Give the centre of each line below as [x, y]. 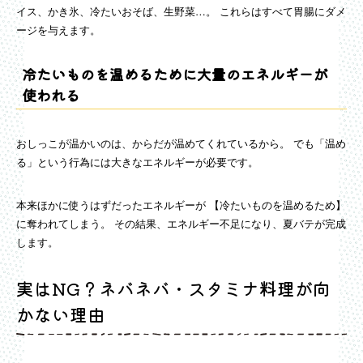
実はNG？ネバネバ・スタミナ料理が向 [173, 288]
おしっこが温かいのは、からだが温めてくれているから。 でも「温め [181, 143]
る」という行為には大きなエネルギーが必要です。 [137, 162]
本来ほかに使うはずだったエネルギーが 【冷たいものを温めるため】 [181, 205]
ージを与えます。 [58, 30]
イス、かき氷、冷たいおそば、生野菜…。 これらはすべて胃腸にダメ [181, 11]
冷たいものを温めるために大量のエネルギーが [175, 74]
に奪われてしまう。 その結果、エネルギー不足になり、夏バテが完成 [181, 224]
